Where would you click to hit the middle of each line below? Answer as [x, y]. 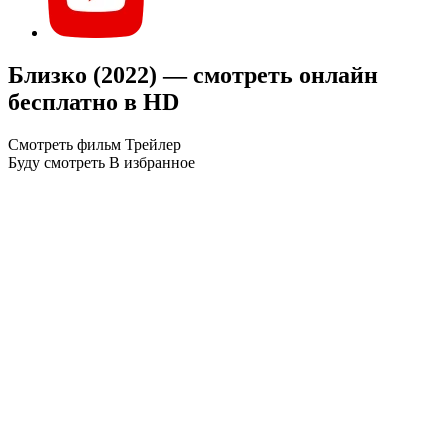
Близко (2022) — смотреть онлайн [193, 74]
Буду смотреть [56, 162]
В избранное [152, 162]
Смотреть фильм [64, 144]
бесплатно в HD [93, 101]
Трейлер [153, 144]
